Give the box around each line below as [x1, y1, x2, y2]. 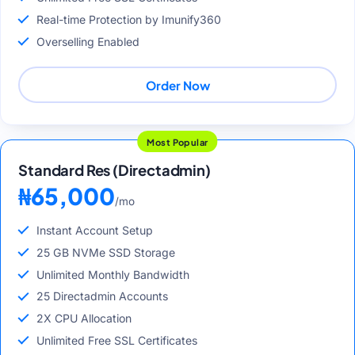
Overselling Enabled [36, 34, 139, 48]
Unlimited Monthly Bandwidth [36, 267, 189, 281]
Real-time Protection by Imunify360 [36, 12, 221, 26]
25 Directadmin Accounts [36, 289, 168, 303]
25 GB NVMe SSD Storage [36, 245, 175, 259]
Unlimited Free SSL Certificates [36, 334, 197, 348]
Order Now [145, 77, 210, 93]
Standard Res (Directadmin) [18, 161, 211, 180]
